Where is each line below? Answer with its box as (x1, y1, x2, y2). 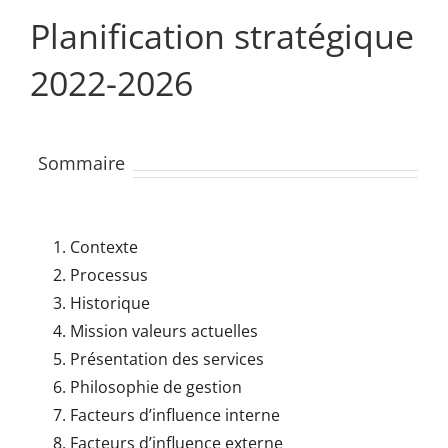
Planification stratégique (29, 13, 414, 60)
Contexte (69, 235, 138, 258)
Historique (69, 291, 150, 314)
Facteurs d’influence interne (69, 403, 280, 426)
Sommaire (37, 150, 125, 175)
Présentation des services (69, 347, 264, 370)
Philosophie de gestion (69, 375, 242, 398)
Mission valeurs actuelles (69, 319, 258, 342)
